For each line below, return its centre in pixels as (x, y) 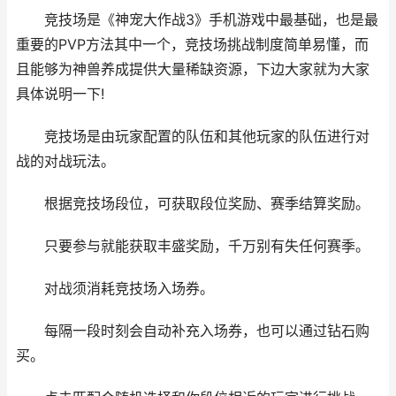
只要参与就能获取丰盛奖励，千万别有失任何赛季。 (193, 246)
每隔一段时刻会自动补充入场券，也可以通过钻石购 (193, 331)
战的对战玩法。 (65, 161)
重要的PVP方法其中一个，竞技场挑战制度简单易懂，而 (192, 45)
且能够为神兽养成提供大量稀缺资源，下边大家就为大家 (193, 69)
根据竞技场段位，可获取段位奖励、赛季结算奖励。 (193, 204)
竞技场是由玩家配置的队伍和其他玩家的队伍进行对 (193, 137)
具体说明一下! (60, 94)
